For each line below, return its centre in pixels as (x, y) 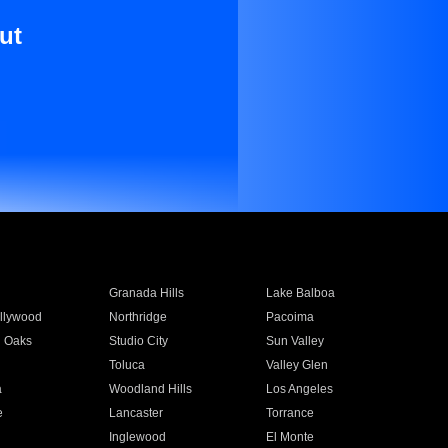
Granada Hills (146, 293)
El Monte (290, 437)
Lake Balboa (301, 293)
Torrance (290, 413)
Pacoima (290, 317)
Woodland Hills (150, 389)
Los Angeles (300, 389)
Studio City (138, 341)
